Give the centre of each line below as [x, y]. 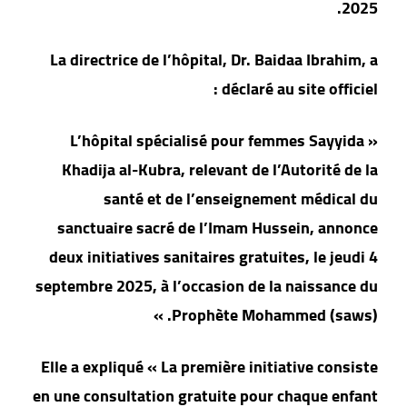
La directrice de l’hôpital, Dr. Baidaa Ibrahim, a [220, 60]
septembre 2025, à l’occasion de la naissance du [213, 286]
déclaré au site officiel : [306, 89]
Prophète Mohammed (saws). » [281, 315]
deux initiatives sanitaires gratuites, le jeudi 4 [220, 257]
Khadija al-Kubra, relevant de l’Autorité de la [226, 170]
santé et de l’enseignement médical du [247, 199]
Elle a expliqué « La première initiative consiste [216, 367]
